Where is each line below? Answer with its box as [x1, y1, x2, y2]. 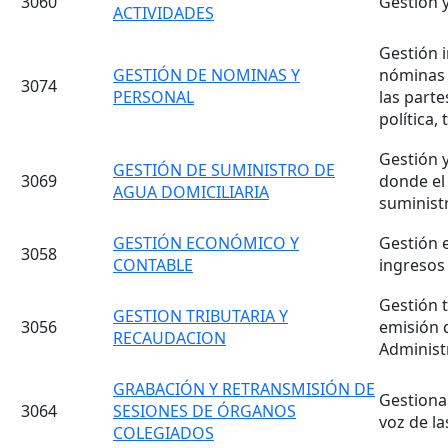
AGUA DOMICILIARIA [113, 181, 269, 203]
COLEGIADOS [113, 422, 214, 444]
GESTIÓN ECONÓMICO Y [113, 232, 299, 254]
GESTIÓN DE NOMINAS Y [113, 64, 300, 86]
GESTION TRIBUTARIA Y [113, 305, 288, 327]
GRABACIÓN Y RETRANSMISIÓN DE [113, 378, 375, 400]
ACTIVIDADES [113, 2, 214, 24]
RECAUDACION [113, 327, 226, 349]
